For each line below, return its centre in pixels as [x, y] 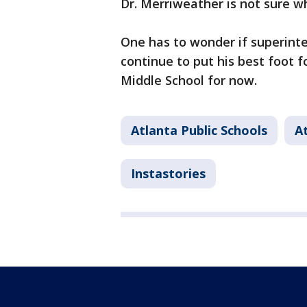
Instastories [168, 173]
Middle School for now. [189, 80]
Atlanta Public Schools [199, 130]
